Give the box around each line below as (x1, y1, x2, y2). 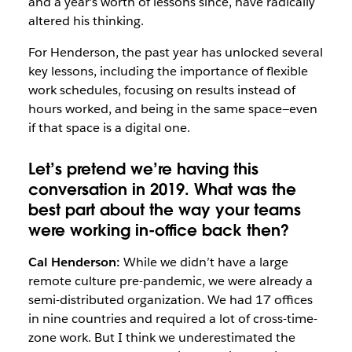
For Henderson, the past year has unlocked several (27, 44, 323, 60)
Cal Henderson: (27, 253, 120, 270)
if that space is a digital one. (27, 119, 190, 136)
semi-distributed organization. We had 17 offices (27, 291, 313, 308)
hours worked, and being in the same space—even (27, 101, 317, 117)
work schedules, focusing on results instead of (27, 82, 295, 98)
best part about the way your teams (27, 199, 301, 220)
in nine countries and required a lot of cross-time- (27, 310, 317, 327)
